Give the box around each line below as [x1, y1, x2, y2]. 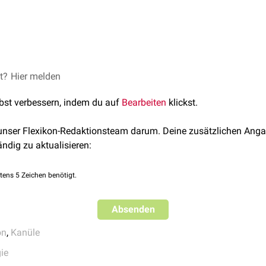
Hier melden [11, 71, 61, 82]
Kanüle [11, 227, 40, 238]
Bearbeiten [122, 97, 166, 108]
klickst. [166, 97, 198, 108]
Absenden [111, 204, 155, 215]
